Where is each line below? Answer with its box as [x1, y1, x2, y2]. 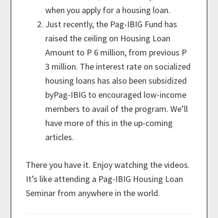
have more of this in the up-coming [45, 117, 173, 129]
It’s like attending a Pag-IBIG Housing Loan [26, 173, 183, 185]
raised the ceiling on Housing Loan [45, 33, 171, 44]
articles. [45, 131, 74, 143]
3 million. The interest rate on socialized [45, 61, 191, 73]
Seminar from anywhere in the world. [26, 187, 161, 199]
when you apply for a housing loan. [45, 4, 171, 16]
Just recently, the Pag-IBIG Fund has [45, 18, 178, 30]
